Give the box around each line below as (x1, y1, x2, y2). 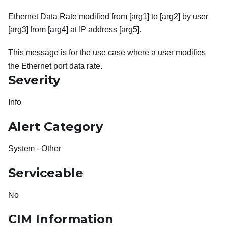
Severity (8, 73, 60, 88)
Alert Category (8, 119, 103, 134)
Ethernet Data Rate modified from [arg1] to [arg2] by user (8, 12, 208, 21)
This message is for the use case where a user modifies (8, 48, 206, 58)
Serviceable (8, 165, 83, 181)
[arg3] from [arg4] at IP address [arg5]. (8, 25, 141, 34)
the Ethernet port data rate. (8, 62, 102, 71)
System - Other (8, 144, 61, 153)
